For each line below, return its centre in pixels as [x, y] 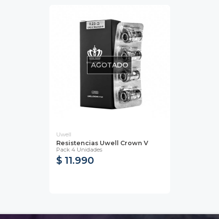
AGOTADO [109, 65]
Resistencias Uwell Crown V [102, 143]
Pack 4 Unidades [79, 149]
